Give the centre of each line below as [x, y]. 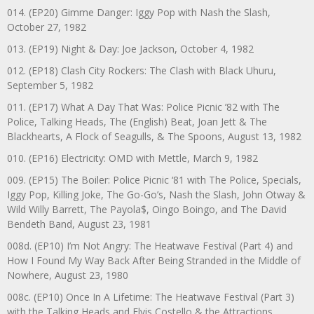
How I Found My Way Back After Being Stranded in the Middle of [154, 260]
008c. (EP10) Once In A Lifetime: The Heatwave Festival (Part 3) [151, 296]
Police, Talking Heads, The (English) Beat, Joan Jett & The [137, 121]
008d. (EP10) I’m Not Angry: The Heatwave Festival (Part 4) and [150, 245]
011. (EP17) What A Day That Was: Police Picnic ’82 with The [143, 107]
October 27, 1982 [47, 27]
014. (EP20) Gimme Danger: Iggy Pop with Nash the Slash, [139, 12]
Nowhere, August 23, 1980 [68, 275]
